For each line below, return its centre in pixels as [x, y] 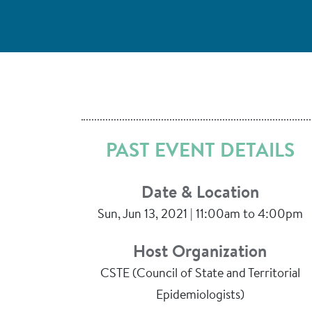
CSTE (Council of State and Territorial [200, 274]
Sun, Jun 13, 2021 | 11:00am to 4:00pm [200, 215]
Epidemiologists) [200, 296]
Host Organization [200, 253]
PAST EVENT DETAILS [200, 152]
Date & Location [200, 194]
